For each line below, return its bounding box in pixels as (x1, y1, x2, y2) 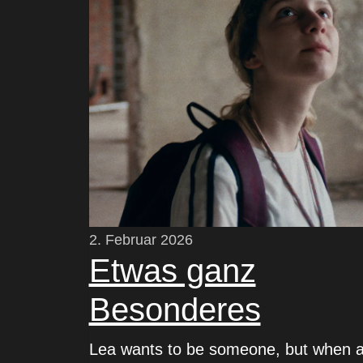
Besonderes (88, 292, 261, 328)
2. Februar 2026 (88, 232, 193, 249)
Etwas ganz (88, 253, 256, 289)
